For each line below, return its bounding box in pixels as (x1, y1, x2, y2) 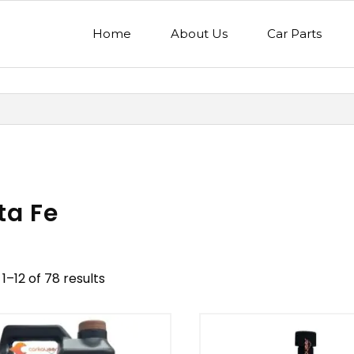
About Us (171, 25, 228, 41)
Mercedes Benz (223, 331, 330, 352)
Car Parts (267, 25, 322, 41)
